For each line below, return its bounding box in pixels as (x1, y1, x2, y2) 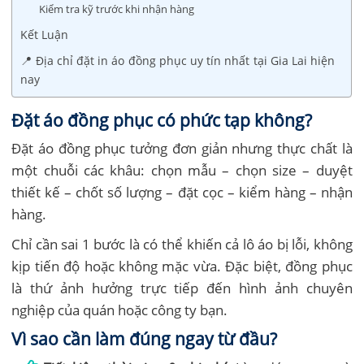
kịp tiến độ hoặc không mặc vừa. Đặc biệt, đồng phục (11, 256, 353, 275)
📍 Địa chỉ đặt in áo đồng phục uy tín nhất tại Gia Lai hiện (20, 52, 336, 68)
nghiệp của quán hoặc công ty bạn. (11, 300, 228, 319)
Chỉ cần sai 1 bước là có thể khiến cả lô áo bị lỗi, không (11, 234, 353, 253)
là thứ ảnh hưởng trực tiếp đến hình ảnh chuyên (11, 278, 353, 297)
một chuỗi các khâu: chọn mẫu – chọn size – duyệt (11, 160, 353, 180)
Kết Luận (20, 26, 69, 42)
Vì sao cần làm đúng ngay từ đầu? (11, 326, 278, 350)
